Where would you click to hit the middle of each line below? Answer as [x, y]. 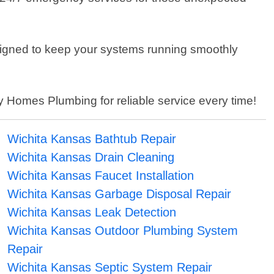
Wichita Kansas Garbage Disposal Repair [119, 194]
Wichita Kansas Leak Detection [91, 213]
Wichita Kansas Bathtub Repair [91, 139]
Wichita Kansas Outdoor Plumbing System [122, 231]
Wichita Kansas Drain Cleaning [91, 157]
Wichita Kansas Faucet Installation [100, 176]
